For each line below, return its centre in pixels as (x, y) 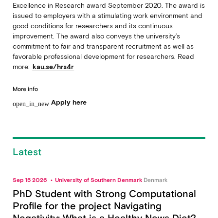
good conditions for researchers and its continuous (92, 26)
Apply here (69, 102)
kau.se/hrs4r (53, 66)
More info (25, 89)
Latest (27, 152)
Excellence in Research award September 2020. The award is (109, 5)
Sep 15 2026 (30, 180)
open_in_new (31, 104)
